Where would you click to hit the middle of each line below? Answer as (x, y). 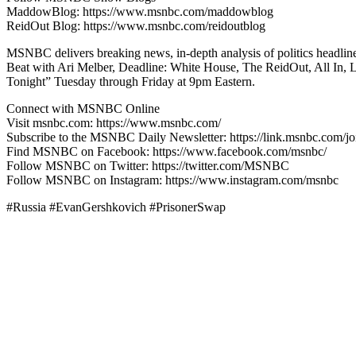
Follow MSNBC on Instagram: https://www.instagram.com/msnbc (172, 180)
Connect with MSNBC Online (83, 108)
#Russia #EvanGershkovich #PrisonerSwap (116, 207)
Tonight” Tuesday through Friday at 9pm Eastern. (131, 81)
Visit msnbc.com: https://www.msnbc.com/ (114, 122)
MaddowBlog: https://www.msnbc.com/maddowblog (140, 11)
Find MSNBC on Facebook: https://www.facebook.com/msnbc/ (166, 151)
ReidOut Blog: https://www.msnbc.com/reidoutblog (136, 25)
